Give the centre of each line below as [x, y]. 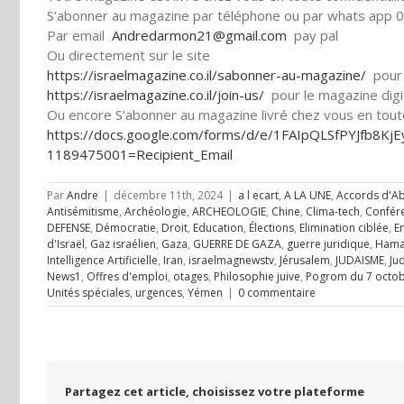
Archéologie [156, 211]
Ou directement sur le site [129, 55]
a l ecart [258, 195]
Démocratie [126, 228]
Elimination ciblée [344, 228]
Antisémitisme [83, 211]
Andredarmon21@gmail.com [199, 35]
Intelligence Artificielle [102, 260]
